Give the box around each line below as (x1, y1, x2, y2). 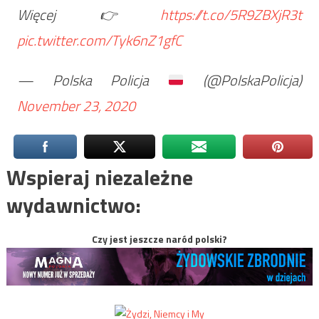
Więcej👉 (16, 4, 161, 26)
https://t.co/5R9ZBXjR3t (160, 4, 303, 26)
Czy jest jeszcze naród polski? (92, 231, 227, 247)
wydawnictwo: (6, 189, 141, 222)
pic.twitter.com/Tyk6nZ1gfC (16, 29, 182, 52)
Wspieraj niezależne (6, 161, 193, 194)
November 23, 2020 (16, 95, 135, 117)
